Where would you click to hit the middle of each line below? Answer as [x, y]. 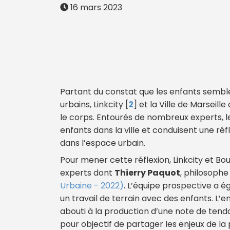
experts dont [87, 172]
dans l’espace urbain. [103, 143]
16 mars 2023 [95, 8]
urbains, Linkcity [92, 104]
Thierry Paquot [147, 172]
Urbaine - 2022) [92, 185]
